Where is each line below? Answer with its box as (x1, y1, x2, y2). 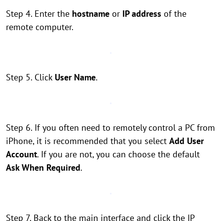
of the (161, 8, 186, 19)
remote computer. (6, 21, 74, 33)
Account (6, 148, 37, 160)
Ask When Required (6, 162, 80, 173)
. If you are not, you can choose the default (37, 148, 200, 160)
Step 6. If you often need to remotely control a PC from (6, 122, 215, 133)
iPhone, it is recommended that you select (6, 135, 169, 147)
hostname (70, 8, 110, 19)
